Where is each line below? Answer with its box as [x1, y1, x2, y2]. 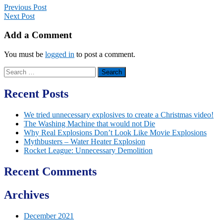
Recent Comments [4, 165, 97, 178]
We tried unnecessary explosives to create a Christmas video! [24, 110, 214, 119]
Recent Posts [4, 87, 68, 101]
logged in [45, 50, 74, 59]
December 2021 [24, 211, 74, 220]
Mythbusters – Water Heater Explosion [24, 137, 145, 146]
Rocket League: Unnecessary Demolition [24, 146, 153, 155]
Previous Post [4, 2, 47, 11]
